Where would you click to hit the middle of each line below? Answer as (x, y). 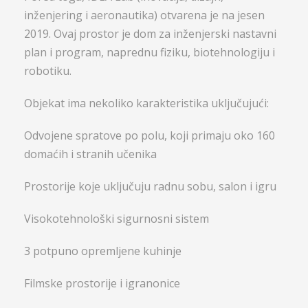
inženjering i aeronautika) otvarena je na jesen (144, 15)
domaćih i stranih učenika (90, 154)
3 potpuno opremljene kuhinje (103, 251)
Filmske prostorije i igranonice (102, 283)
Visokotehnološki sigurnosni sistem (117, 218)
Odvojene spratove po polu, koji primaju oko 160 (150, 135)
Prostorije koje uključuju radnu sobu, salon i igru (150, 186)
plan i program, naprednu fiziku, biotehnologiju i (150, 52)
